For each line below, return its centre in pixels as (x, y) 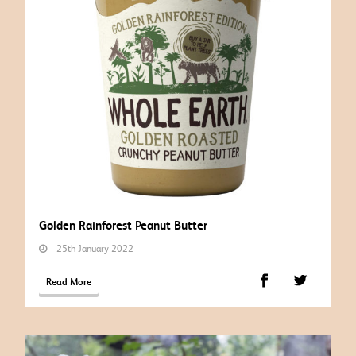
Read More (69, 281)
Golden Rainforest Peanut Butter (124, 225)
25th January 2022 (91, 248)
